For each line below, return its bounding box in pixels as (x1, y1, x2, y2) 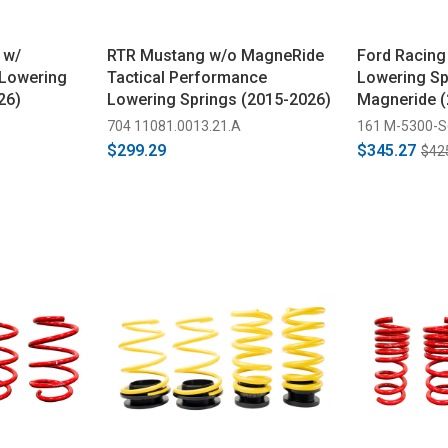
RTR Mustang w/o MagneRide (106, 45, 324, 65)
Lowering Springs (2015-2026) (106, 89, 331, 109)
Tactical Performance (106, 67, 267, 87)
